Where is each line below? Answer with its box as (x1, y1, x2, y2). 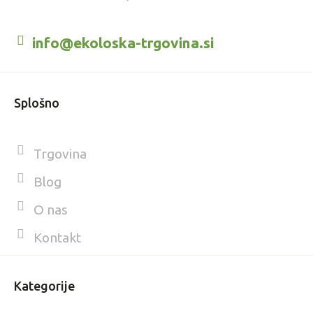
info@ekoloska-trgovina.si (32, 34, 214, 52)
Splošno (14, 96, 59, 110)
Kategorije (14, 278, 75, 293)
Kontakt (34, 229, 81, 245)
